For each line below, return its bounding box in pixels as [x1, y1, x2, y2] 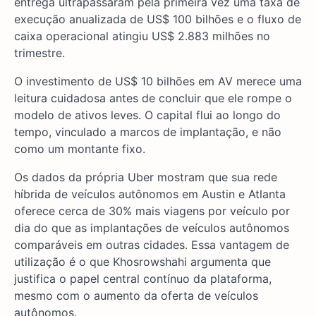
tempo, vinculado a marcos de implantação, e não [14, 124, 281, 139]
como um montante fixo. [14, 141, 145, 156]
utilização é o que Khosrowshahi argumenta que [14, 254, 271, 269]
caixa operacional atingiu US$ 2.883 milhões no [14, 28, 270, 43]
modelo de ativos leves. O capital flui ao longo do [14, 107, 281, 122]
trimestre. [14, 45, 65, 60]
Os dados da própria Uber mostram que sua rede [14, 169, 277, 184]
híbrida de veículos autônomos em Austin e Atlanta [14, 186, 286, 201]
